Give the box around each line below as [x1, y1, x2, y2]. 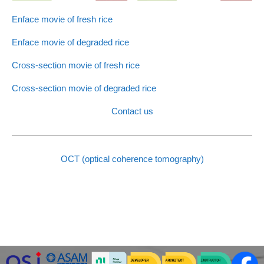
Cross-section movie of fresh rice [12, 60, 140, 71]
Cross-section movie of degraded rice [12, 83, 156, 94]
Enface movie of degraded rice [12, 37, 129, 48]
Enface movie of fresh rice [12, 14, 113, 25]
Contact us [111, 106, 153, 117]
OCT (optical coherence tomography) [60, 154, 204, 164]
